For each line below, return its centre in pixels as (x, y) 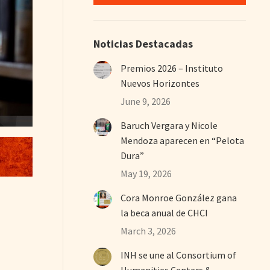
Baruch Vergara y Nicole (169, 125)
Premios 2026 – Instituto (172, 68)
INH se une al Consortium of (179, 255)
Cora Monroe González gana (179, 197)
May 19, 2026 (146, 173)
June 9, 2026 (146, 101)
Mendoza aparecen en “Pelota (183, 140)
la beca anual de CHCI (165, 212)
